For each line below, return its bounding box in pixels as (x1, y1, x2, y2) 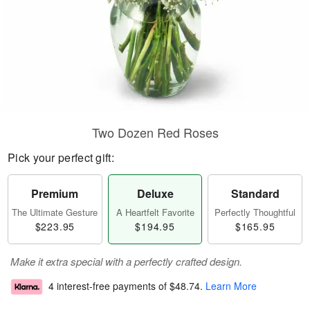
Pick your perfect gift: (8, 149, 114, 165)
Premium (31, 185, 79, 201)
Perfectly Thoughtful (215, 206, 296, 219)
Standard (230, 185, 280, 201)
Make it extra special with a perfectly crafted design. (10, 254, 242, 268)
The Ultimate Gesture (12, 206, 98, 219)
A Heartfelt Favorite (116, 206, 194, 219)
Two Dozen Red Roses (91, 123, 219, 141)
